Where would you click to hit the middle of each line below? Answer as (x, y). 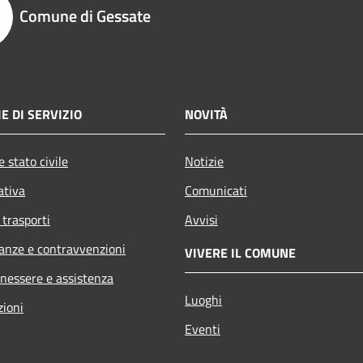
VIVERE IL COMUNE (240, 252)
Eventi (203, 329)
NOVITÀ (206, 114)
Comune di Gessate (85, 15)
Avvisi (201, 219)
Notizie (204, 161)
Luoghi (203, 299)
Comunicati (216, 190)
